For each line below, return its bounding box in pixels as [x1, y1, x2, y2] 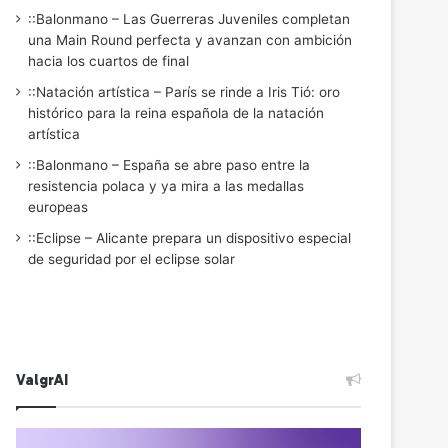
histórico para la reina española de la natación [28, 105, 325, 121]
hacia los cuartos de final [28, 53, 190, 69]
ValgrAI [16, 371, 69, 389]
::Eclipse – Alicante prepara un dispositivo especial [28, 230, 352, 246]
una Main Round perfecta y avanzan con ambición [28, 32, 353, 48]
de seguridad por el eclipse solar [28, 251, 236, 267]
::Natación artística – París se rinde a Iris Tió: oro [28, 84, 341, 100]
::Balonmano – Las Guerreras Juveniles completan [28, 11, 351, 27]
